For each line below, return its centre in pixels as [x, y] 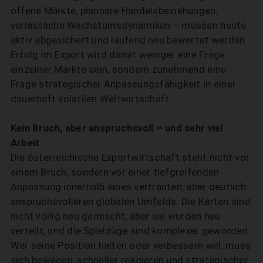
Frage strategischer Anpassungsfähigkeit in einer [123, 84]
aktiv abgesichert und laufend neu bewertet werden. [129, 40]
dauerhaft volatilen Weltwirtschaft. [91, 99]
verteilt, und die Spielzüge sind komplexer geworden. [130, 231]
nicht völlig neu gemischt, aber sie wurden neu [115, 216]
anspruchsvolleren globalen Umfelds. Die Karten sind [130, 202]
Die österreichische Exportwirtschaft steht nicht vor [130, 158]
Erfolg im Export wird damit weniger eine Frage [118, 55]
